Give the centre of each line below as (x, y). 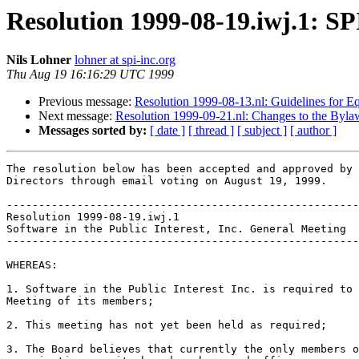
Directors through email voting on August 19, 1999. (167, 181)
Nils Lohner (39, 60)
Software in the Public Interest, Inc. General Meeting (176, 229)
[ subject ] (262, 131)
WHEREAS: (32, 265)
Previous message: (87, 102)
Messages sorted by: (93, 131)
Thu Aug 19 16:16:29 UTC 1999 (90, 75)
